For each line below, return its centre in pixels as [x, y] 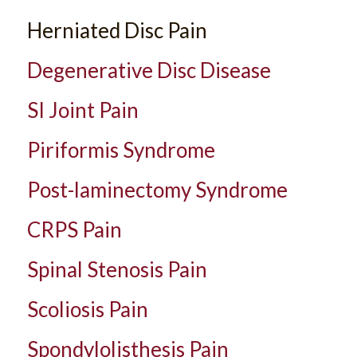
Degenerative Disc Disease [149, 70]
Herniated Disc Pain [117, 30]
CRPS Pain [74, 229]
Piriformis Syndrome [121, 149]
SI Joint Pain [82, 110]
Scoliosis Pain [87, 309]
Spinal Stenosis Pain [117, 269]
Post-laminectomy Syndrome [157, 189]
